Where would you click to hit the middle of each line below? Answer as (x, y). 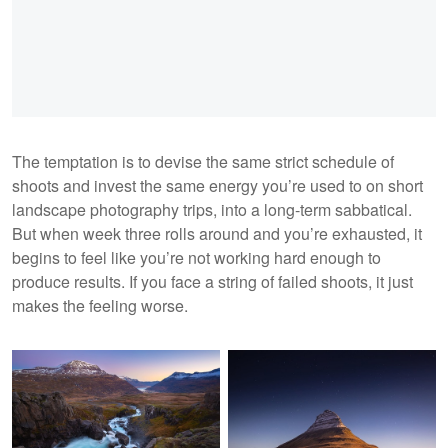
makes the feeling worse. (100, 306)
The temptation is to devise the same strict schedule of (203, 162)
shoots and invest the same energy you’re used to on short (217, 186)
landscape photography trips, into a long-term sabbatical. (212, 210)
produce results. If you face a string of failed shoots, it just (212, 282)
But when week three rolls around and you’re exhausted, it (217, 234)
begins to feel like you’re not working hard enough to (196, 258)
